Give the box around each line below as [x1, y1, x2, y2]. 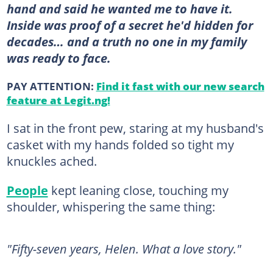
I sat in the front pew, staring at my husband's [6, 119, 264, 136]
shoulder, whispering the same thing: [6, 197, 215, 215]
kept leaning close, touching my [48, 181, 229, 199]
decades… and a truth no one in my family [6, 32, 247, 50]
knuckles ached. [6, 152, 97, 169]
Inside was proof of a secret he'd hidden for [6, 16, 253, 34]
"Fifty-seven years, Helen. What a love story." [6, 239, 241, 257]
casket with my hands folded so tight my [6, 135, 234, 153]
